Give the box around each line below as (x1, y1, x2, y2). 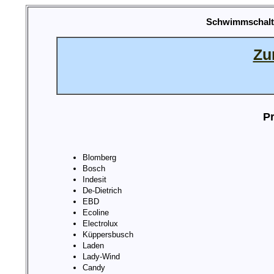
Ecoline (82, 208, 109, 218)
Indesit (82, 175, 106, 185)
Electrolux (82, 219, 118, 229)
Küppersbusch (82, 230, 133, 240)
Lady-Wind (82, 252, 120, 262)
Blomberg (82, 153, 116, 163)
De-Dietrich (82, 186, 122, 196)
